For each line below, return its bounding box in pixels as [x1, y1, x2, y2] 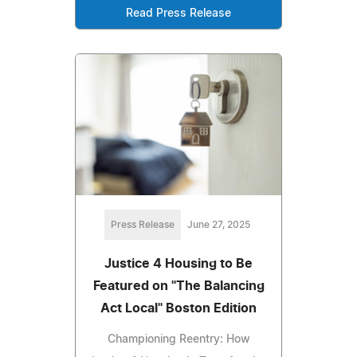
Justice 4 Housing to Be [104, 257, 253, 270]
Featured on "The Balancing [92, 279, 265, 292]
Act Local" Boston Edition [100, 301, 257, 315]
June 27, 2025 [186, 219, 250, 229]
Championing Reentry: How [107, 333, 250, 345]
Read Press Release [126, 7, 231, 19]
